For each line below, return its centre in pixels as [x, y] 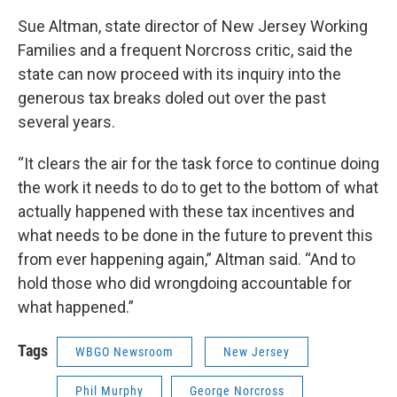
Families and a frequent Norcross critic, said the [185, 50]
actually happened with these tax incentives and [186, 211]
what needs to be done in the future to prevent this [195, 235]
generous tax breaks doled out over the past [172, 98]
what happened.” [76, 307]
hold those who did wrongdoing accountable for [185, 283]
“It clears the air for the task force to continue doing [198, 163]
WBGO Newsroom [125, 352]
